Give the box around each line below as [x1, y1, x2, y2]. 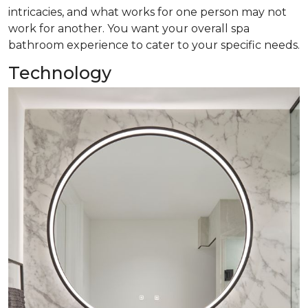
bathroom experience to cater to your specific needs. [8, 38, 300, 52]
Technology [8, 63, 111, 84]
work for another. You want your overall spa [8, 22, 250, 36]
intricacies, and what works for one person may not [8, 5, 287, 19]
